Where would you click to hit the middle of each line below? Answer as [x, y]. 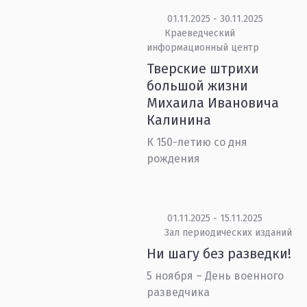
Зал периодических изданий [228, 233]
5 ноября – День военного [216, 276]
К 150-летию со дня [197, 142]
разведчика [179, 292]
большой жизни [198, 86]
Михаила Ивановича [213, 103]
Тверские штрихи [203, 69]
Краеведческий [199, 33]
